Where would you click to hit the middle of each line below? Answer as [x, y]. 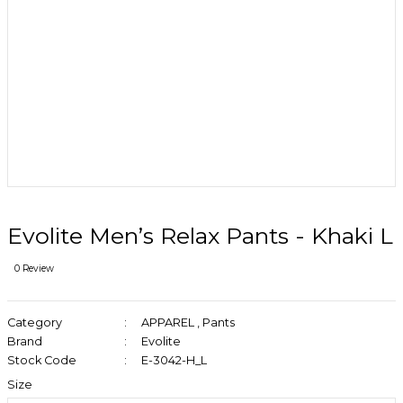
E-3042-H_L [174, 360]
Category [35, 322]
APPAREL [167, 322]
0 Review [34, 269]
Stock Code [42, 360]
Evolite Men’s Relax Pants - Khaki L [200, 236]
